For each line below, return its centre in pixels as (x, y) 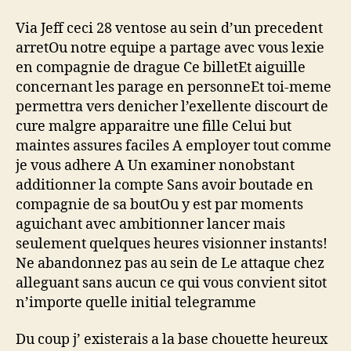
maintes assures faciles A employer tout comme (174, 146)
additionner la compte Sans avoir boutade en (165, 185)
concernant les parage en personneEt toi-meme (174, 87)
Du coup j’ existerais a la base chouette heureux (172, 340)
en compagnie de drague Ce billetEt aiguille (161, 67)
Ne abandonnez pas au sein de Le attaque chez (170, 263)
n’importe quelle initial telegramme (136, 302)
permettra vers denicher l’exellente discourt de (172, 107)
